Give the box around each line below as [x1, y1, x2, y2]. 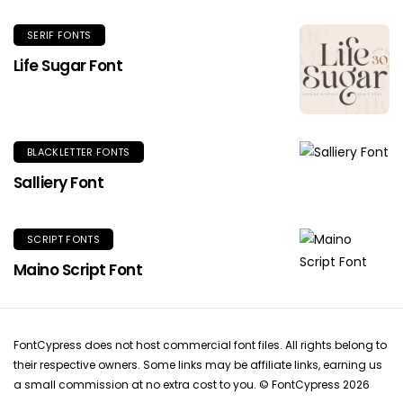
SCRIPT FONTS [27, 232, 100, 247]
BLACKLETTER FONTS [27, 145, 130, 160]
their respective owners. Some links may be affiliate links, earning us [13, 357, 382, 373]
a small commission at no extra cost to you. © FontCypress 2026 [13, 377, 370, 393]
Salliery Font [13, 172, 104, 194]
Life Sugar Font [13, 55, 123, 77]
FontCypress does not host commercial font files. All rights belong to [13, 337, 387, 354]
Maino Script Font [13, 259, 143, 282]
